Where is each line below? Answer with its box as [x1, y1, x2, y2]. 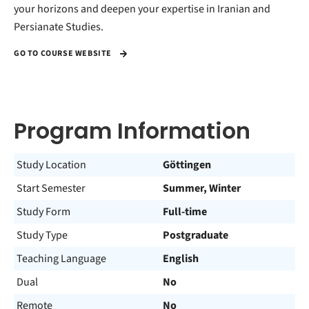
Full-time [163, 204, 207, 219]
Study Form [17, 204, 70, 219]
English [163, 251, 199, 266]
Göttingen [163, 157, 211, 172]
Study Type [17, 228, 68, 243]
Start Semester [17, 181, 86, 196]
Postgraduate [163, 228, 228, 243]
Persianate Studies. [14, 19, 103, 34]
